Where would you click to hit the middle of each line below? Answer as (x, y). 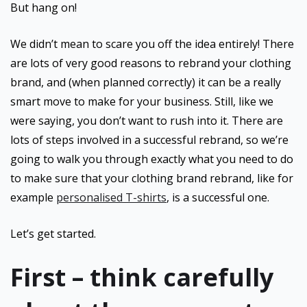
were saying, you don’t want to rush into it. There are (147, 121)
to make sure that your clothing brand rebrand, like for (152, 178)
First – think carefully (142, 277)
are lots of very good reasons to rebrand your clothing (151, 63)
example (33, 197)
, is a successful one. (218, 197)
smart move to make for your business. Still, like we (142, 101)
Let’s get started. (53, 234)
